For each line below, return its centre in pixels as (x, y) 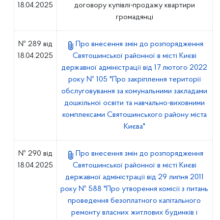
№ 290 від (35, 154)
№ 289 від (35, 44)
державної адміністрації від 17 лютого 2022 (135, 68)
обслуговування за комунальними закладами (135, 91)
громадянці (134, 17)
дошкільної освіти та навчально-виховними (134, 103)
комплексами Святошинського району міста (134, 115)
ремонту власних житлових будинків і (135, 213)
